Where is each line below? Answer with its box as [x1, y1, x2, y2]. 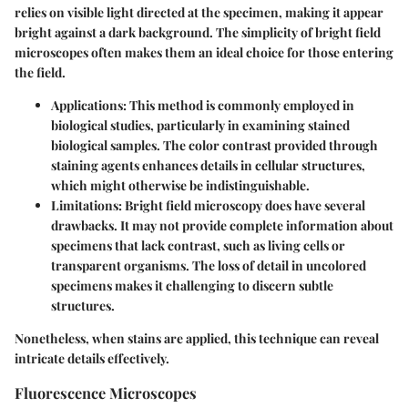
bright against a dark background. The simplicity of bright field [15, 23, 381, 41]
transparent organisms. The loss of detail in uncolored [51, 256, 366, 274]
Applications [51, 96, 123, 114]
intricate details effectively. [15, 349, 169, 367]
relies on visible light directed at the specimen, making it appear [15, 3, 383, 21]
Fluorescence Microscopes [15, 382, 197, 403]
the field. [15, 63, 66, 81]
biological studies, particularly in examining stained [51, 116, 350, 134]
